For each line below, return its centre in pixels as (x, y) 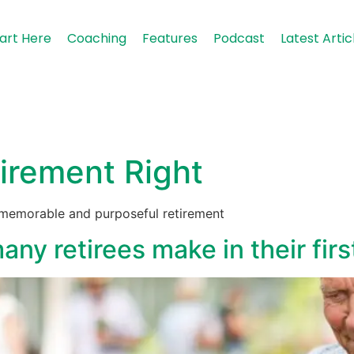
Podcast (239, 38)
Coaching (97, 38)
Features (170, 38)
